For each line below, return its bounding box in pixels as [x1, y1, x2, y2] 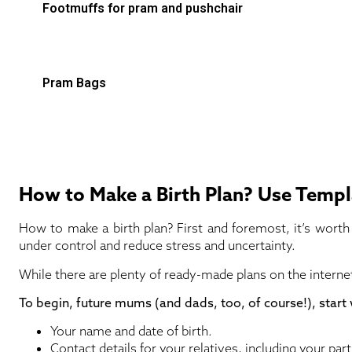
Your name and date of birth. [50, 323, 212, 339]
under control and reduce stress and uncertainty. [19, 237, 295, 254]
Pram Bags [42, 75, 106, 91]
